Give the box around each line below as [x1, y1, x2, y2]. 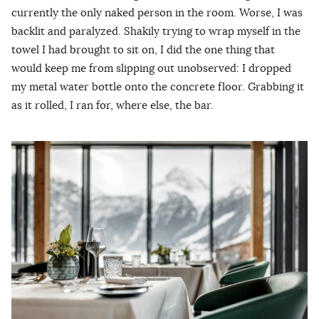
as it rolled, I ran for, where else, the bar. [11, 98, 214, 113]
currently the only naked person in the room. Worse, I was [11, 6, 303, 20]
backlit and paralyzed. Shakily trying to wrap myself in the [11, 24, 300, 38]
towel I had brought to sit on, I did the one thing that [11, 43, 275, 57]
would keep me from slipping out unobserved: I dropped [11, 61, 291, 75]
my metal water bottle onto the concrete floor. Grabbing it [11, 80, 304, 94]
